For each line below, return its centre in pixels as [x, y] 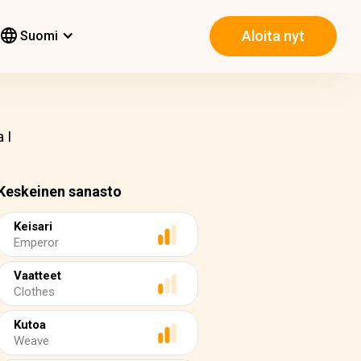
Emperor [36, 243]
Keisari [33, 226]
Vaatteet [37, 276]
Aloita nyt [273, 36]
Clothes [34, 292]
